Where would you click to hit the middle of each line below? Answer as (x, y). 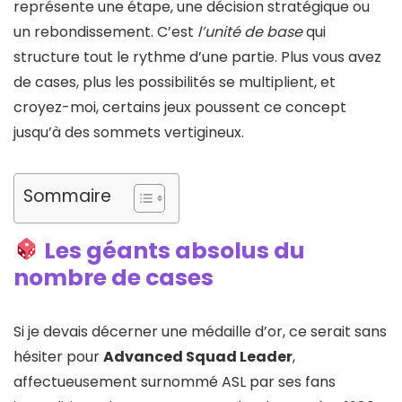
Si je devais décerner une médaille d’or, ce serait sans (200, 331)
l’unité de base (250, 31)
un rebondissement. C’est (105, 31)
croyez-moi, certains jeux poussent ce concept (180, 107)
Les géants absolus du (172, 250)
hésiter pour (58, 356)
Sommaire (67, 196)
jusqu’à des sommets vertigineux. (129, 132)
